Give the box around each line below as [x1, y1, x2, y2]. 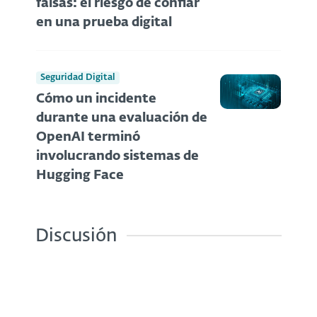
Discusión [35, 226, 117, 246]
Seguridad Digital [40, 72, 115, 82]
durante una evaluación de [36, 111, 207, 125]
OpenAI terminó [36, 130, 140, 144]
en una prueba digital [36, 16, 172, 30]
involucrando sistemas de [36, 149, 199, 163]
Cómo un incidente [36, 92, 156, 105]
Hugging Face [36, 168, 124, 182]
